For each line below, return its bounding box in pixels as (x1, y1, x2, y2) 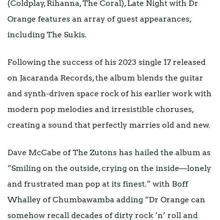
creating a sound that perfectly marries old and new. (7, 120, 210, 130)
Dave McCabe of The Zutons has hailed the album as (7, 148, 211, 158)
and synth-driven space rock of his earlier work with (7, 89, 212, 99)
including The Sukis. (7, 30, 87, 40)
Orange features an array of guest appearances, (7, 14, 191, 24)
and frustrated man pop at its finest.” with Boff (7, 179, 188, 189)
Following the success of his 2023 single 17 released (7, 57, 206, 67)
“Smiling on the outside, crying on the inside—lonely (7, 164, 211, 173)
